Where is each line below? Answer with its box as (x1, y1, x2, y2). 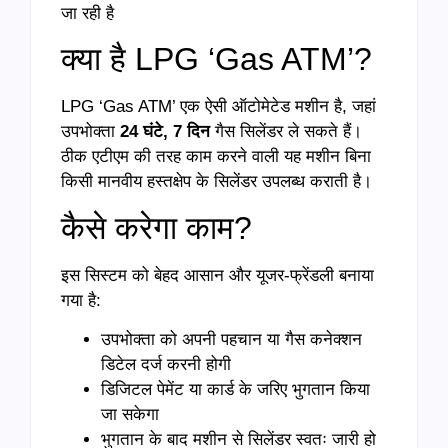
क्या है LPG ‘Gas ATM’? (61, 41, 372, 78)
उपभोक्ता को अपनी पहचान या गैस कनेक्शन (101, 330, 362, 350)
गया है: (61, 290, 101, 310)
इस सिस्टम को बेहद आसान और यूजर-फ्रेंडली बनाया (61, 265, 374, 285)
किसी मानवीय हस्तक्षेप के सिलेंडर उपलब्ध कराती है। (61, 172, 372, 192)
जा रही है (61, 4, 114, 24)
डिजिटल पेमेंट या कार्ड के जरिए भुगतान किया (101, 380, 370, 400)
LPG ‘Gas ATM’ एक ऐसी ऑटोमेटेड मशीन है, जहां (61, 97, 376, 117)
